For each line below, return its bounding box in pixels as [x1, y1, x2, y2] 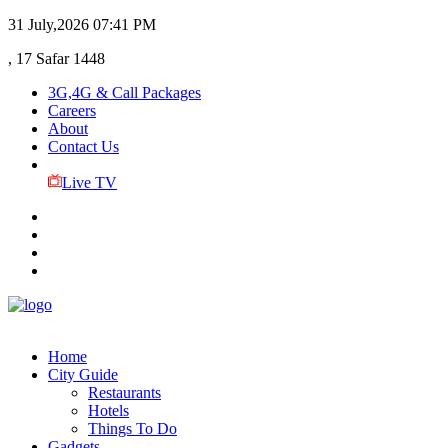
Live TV [61, 174, 117, 191]
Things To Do [88, 420, 177, 437]
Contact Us [48, 138, 119, 155]
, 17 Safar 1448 [8, 50, 105, 67]
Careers [48, 102, 96, 119]
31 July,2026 [8, 16, 89, 33]
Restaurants [88, 384, 161, 401]
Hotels [88, 402, 129, 419]
